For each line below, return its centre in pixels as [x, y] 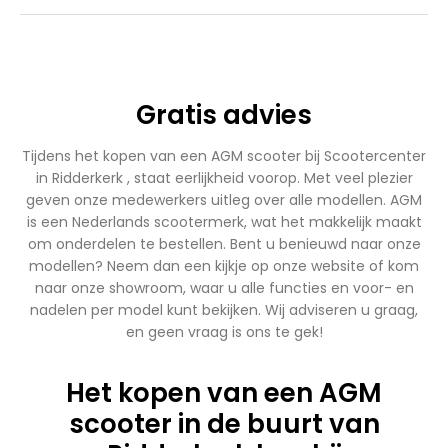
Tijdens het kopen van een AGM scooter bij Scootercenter [224, 156]
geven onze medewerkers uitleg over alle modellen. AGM [224, 200]
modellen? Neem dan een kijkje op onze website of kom [224, 266]
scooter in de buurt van [224, 424]
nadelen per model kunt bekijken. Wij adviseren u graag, [224, 310]
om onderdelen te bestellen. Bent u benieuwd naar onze [224, 244]
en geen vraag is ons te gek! [224, 332]
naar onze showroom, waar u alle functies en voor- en [224, 288]
